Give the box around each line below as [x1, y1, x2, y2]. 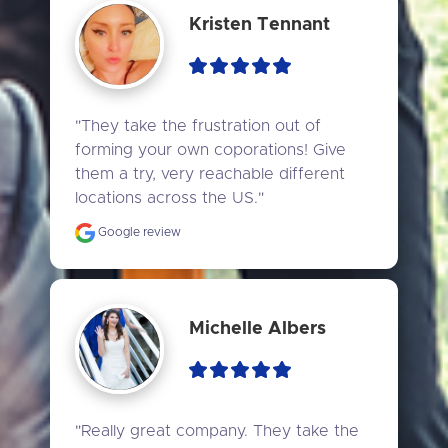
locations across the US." [74, 190, 264, 207]
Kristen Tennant [189, 15, 331, 34]
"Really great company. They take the [74, 422, 359, 439]
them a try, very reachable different [74, 166, 345, 183]
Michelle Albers [189, 320, 327, 339]
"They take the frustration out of [74, 118, 321, 135]
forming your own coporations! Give [74, 142, 346, 159]
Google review [94, 226, 181, 239]
